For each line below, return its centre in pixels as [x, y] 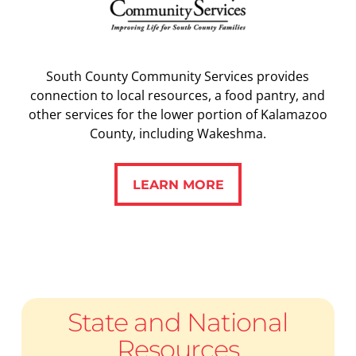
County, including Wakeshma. [178, 134]
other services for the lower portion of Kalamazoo [178, 115]
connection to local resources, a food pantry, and [178, 96]
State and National [178, 322]
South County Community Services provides [178, 77]
